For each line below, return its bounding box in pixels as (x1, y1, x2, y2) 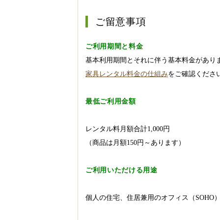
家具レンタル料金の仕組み (85, 70, 168, 78)
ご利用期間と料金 (85, 43, 143, 50)
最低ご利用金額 (85, 98, 136, 105)
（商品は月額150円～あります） (85, 139, 185, 146)
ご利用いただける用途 (85, 166, 158, 174)
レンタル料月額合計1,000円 (85, 125, 170, 133)
